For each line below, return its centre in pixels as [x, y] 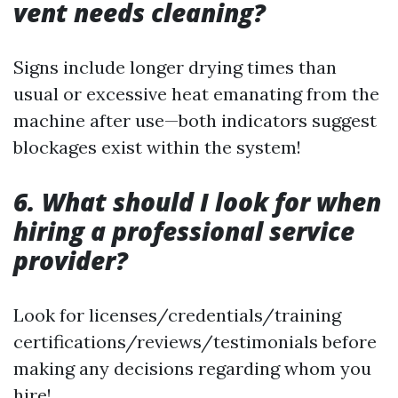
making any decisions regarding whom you [192, 368]
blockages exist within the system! [157, 147]
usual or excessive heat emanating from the [196, 94]
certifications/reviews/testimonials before [195, 342]
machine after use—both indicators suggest [195, 120]
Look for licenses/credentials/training [177, 315]
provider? [71, 260]
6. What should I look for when [197, 202]
